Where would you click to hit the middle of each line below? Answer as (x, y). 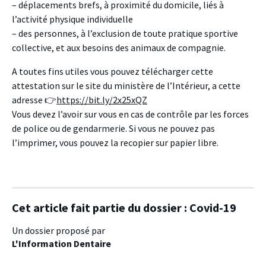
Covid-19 (213, 207)
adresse (28, 99)
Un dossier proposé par (58, 230)
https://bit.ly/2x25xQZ (102, 99)
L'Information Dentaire (61, 243)
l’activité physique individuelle (72, 19)
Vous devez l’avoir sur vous (64, 114)
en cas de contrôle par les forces (183, 114)
